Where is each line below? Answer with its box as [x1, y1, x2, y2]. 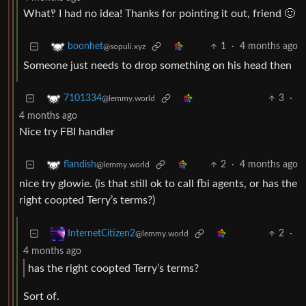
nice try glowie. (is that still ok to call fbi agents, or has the [19, 178, 297, 190]
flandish [64, 160, 96, 170]
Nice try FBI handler [19, 126, 115, 138]
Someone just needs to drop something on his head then [23, 60, 292, 72]
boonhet [68, 42, 103, 52]
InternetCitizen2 [68, 229, 135, 239]
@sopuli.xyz [103, 42, 145, 51]
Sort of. [23, 291, 59, 303]
